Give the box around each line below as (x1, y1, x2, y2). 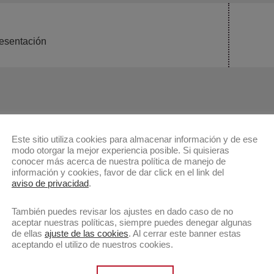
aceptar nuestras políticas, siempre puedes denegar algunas (12, 217, 252, 228)
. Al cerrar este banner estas (128, 228, 241, 239)
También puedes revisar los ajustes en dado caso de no (12, 206, 233, 217)
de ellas (12, 228, 45, 239)
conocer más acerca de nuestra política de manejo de (12, 156, 226, 166)
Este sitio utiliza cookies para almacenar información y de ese (12, 134, 257, 144)
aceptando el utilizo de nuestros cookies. (12, 239, 173, 250)
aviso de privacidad (12, 178, 89, 188)
